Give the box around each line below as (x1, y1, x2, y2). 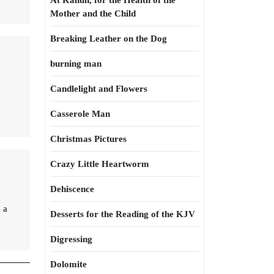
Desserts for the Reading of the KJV (50, 209, 195, 219)
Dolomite (50, 259, 87, 269)
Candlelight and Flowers (50, 84, 147, 94)
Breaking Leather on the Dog (50, 34, 167, 43)
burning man (50, 59, 102, 68)
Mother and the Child (50, 9, 136, 18)
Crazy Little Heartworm (50, 159, 149, 169)
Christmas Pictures (50, 134, 127, 144)
